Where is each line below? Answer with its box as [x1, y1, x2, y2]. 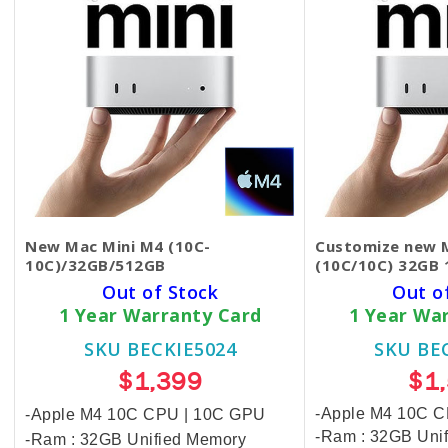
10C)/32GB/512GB [25, 255, 166, 275]
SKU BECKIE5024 [84, 337, 236, 361]
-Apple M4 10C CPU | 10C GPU [25, 406, 266, 423]
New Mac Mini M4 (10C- [25, 236, 211, 256]
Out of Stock [102, 280, 218, 304]
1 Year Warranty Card [58, 303, 262, 327]
